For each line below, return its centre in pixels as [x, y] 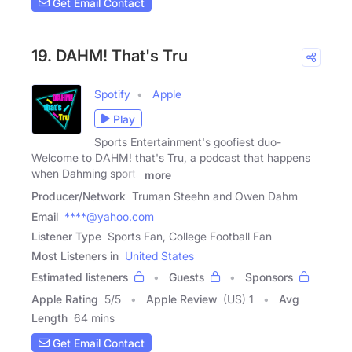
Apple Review [181, 299]
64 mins [94, 318]
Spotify [112, 94]
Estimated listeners [80, 277]
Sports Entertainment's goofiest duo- [188, 142]
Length [49, 318]
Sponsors [269, 277]
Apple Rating [65, 299]
